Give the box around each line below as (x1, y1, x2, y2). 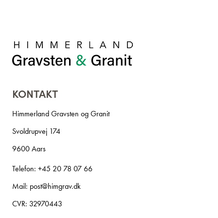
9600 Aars (12, 144, 46, 154)
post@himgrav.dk (30, 181, 81, 192)
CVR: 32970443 (12, 199, 62, 209)
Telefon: (12, 163, 38, 174)
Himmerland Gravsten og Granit (12, 109, 109, 119)
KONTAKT (12, 86, 58, 101)
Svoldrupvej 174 (12, 126, 60, 137)
